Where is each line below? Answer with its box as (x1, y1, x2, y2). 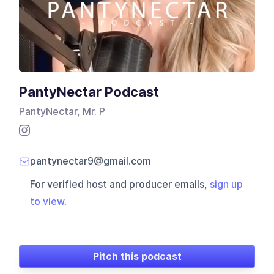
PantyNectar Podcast (19, 84, 160, 100)
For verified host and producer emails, (30, 179, 210, 191)
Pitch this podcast (92, 250, 182, 262)
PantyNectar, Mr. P (19, 106, 106, 118)
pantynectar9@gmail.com (30, 155, 152, 168)
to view (30, 196, 65, 208)
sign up (210, 179, 243, 191)
